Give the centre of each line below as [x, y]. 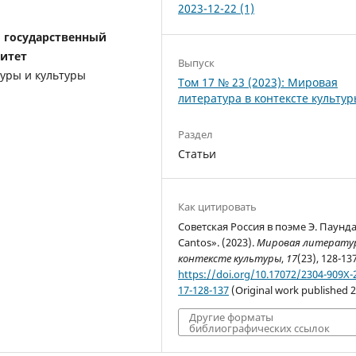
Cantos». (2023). [218, 242]
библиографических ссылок [260, 328]
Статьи [197, 153]
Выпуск [197, 62]
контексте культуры [230, 258]
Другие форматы [232, 317]
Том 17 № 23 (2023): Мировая [258, 82]
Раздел [196, 134]
